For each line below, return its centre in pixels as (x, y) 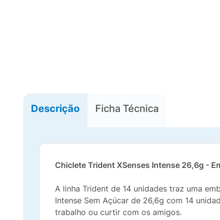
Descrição (55, 108)
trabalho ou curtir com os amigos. (118, 212)
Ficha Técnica (127, 108)
